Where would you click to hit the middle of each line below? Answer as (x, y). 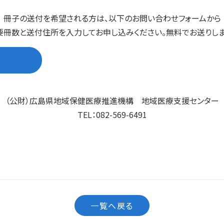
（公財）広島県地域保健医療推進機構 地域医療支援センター (112, 100)
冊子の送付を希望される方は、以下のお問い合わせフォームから (112, 18)
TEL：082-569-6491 (112, 114)
